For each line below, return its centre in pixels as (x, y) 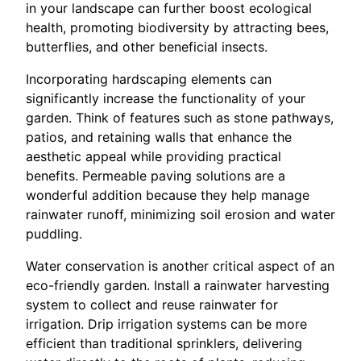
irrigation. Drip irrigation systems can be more (166, 324)
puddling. (54, 233)
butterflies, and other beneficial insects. (147, 46)
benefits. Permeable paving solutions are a (156, 175)
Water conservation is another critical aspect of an (180, 266)
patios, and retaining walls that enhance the (159, 137)
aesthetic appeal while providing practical (154, 156)
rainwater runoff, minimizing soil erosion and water (180, 214)
